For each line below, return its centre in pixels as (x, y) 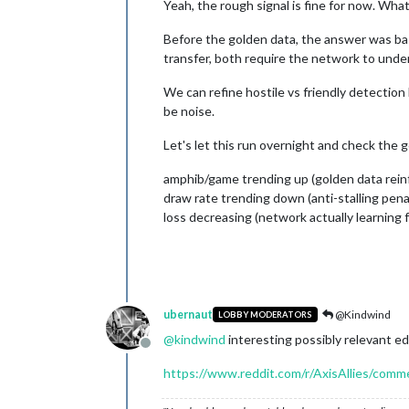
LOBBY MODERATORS (265, 315)
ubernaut (188, 314)
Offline (167, 351)
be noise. (189, 110)
